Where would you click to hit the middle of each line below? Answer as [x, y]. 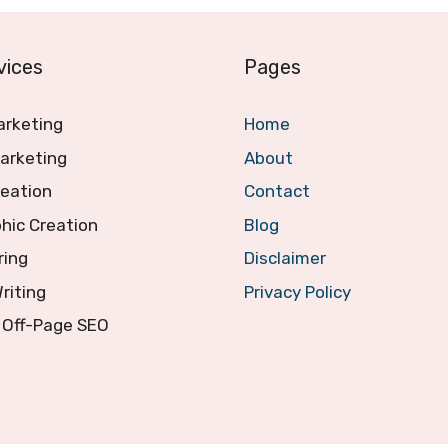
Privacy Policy [297, 291]
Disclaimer [285, 258]
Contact [277, 191]
